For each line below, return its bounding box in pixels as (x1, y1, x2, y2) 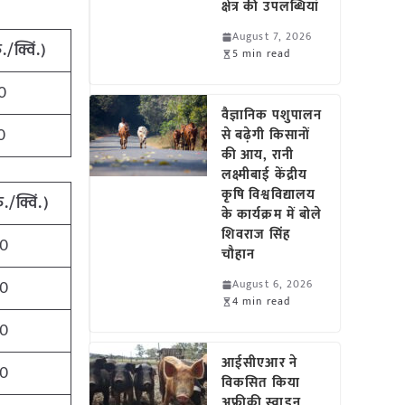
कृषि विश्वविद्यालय (221, 184, 316, 206)
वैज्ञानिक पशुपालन (221, 104, 323, 127)
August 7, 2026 (232, 27, 313, 45)
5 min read (232, 44, 291, 62)
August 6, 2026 (232, 275, 314, 293)
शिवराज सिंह (221, 223, 291, 246)
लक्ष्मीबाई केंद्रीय (221, 164, 307, 186)
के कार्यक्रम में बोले (221, 203, 323, 226)
